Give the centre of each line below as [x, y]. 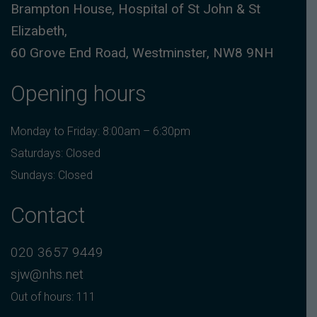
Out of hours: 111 [53, 297]
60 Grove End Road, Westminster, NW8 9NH [142, 52]
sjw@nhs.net [47, 275]
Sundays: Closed [52, 175]
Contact [48, 216]
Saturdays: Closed [56, 153]
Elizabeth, [39, 30]
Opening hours [79, 93]
